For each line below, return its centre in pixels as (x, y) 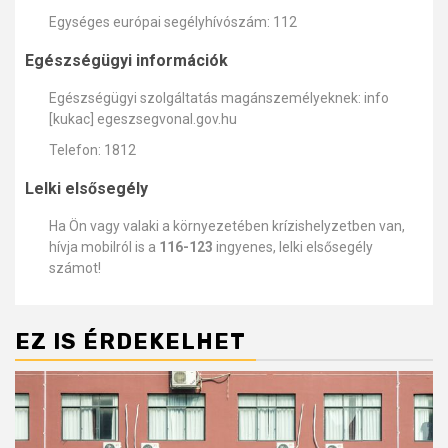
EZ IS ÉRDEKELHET (130, 341)
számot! (75, 267)
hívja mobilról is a (104, 246)
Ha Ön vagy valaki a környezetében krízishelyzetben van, (227, 225)
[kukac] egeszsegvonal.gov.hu (143, 118)
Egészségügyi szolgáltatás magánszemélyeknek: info (219, 97)
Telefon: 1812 (92, 149)
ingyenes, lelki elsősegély (293, 246)
